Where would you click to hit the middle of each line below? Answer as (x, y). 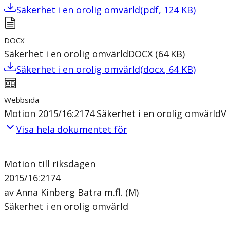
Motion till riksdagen (50, 163)
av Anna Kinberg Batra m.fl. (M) (71, 192)
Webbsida (22, 100)
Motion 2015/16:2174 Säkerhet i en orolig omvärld (112, 113)
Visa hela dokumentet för (72, 129)
